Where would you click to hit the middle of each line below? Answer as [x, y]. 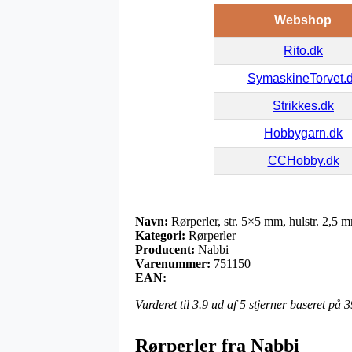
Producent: [165, 249]
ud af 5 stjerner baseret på [276, 304]
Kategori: [160, 235]
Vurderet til [164, 304]
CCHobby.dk [303, 160]
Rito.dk [303, 50]
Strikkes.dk [303, 105]
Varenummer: [173, 263]
